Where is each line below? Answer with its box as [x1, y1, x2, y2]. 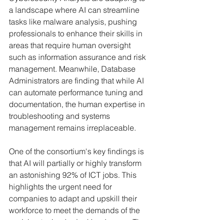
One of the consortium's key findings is [9, 146, 146, 156]
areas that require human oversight [9, 40, 133, 50]
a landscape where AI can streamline [9, 5, 141, 15]
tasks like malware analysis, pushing [9, 17, 139, 27]
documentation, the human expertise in [9, 99, 147, 109]
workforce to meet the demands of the [9, 205, 142, 215]
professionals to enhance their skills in [9, 28, 144, 38]
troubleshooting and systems [9, 111, 112, 121]
